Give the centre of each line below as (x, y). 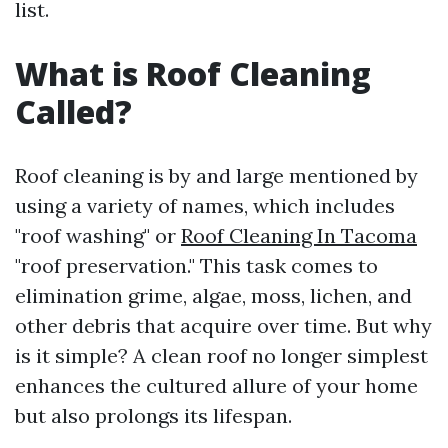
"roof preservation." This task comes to (196, 265)
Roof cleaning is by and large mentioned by (216, 175)
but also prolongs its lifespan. (153, 415)
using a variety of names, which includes (205, 205)
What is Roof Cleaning (193, 73)
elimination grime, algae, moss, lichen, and (213, 295)
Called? (73, 111)
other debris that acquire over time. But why (223, 325)
